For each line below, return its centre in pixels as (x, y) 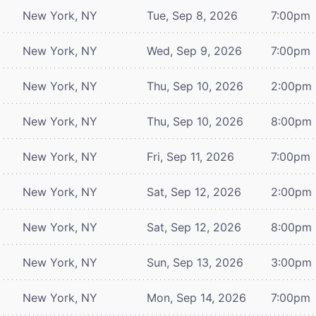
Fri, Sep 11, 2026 (190, 156)
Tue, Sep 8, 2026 (192, 15)
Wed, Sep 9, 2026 (194, 50)
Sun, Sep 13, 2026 (195, 262)
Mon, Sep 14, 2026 (196, 297)
